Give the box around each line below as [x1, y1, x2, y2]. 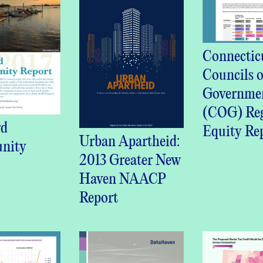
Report [79, 190, 119, 205]
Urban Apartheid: [79, 134, 180, 149]
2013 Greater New [79, 153, 181, 168]
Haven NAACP [79, 171, 167, 187]
